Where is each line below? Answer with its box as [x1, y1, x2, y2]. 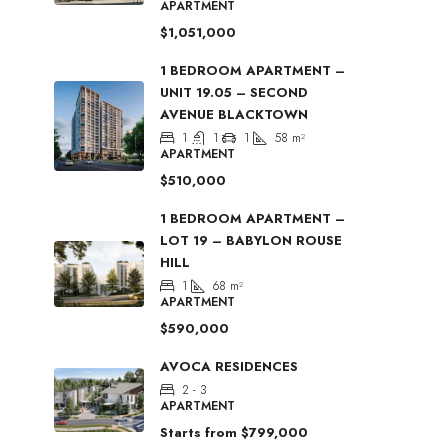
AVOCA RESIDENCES [160, 357, 298, 377]
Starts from [160, 423, 237, 443]
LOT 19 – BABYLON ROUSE [160, 231, 342, 251]
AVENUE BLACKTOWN [160, 105, 308, 125]
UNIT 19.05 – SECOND [160, 83, 308, 103]
